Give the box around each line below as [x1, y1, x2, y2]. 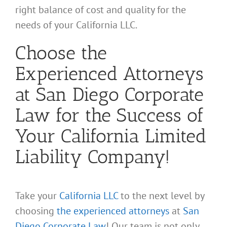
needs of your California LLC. [15, 18, 137, 32]
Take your [15, 188, 59, 202]
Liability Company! [15, 145, 170, 168]
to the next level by [118, 188, 204, 202]
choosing [15, 204, 57, 217]
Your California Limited [15, 125, 206, 147]
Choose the [15, 42, 107, 64]
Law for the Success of [15, 104, 204, 127]
